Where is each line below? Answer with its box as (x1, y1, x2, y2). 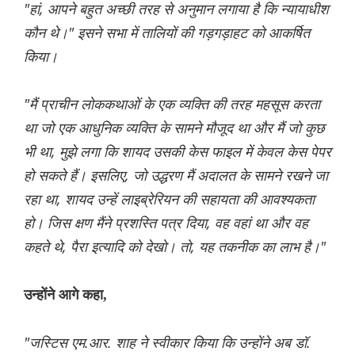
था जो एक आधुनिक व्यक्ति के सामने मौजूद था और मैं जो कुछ (24, 117, 325, 137)
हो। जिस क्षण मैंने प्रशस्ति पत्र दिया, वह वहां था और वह (24, 212, 308, 232)
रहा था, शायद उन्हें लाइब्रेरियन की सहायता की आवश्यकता (24, 189, 315, 208)
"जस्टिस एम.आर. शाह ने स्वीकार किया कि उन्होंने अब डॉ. (24, 332, 311, 352)
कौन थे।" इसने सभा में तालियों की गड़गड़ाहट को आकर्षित (24, 22, 310, 42)
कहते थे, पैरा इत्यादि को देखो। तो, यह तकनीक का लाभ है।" (24, 236, 326, 256)
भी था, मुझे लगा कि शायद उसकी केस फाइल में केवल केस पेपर (24, 141, 331, 161)
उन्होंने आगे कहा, (24, 286, 107, 303)
